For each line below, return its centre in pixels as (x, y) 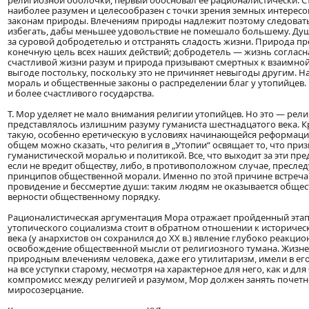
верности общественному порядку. (84, 197)
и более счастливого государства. (81, 93)
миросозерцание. (46, 290)
